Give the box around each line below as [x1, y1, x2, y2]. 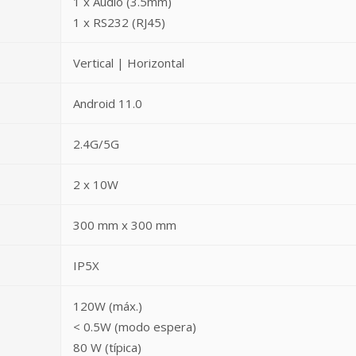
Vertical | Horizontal [73, 55, 184, 71]
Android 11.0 [73, 95, 142, 111]
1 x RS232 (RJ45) [73, 14, 165, 30]
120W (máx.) [73, 298, 142, 314]
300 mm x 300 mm [73, 217, 176, 233]
